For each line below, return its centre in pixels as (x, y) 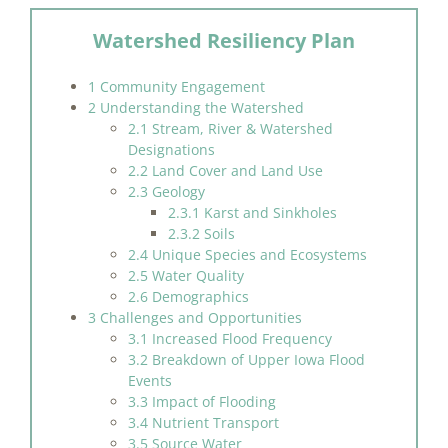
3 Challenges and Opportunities (194, 317)
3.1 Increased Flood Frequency (229, 338)
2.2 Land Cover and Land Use (225, 170)
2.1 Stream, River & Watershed (230, 128)
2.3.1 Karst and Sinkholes (252, 212)
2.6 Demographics (188, 296)
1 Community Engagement (176, 86)
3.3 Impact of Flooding (201, 401)
